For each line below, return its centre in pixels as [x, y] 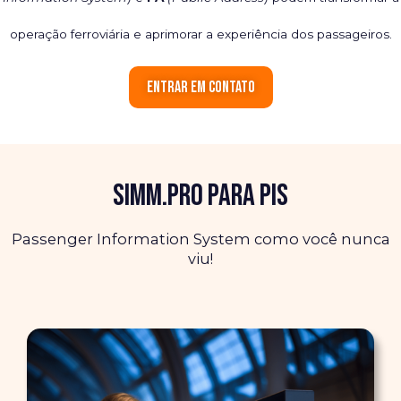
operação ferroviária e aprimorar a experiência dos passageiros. [200, 34]
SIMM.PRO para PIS [200, 196]
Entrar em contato [200, 88]
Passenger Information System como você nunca [200, 239]
